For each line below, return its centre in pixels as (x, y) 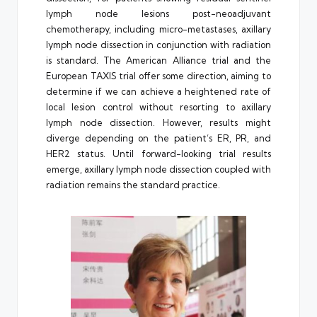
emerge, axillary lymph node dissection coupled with (158, 169)
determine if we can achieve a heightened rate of (158, 91)
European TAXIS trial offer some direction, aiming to (158, 75)
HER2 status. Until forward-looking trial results (158, 153)
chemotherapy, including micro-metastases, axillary (158, 29)
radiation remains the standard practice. (133, 184)
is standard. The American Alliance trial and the (158, 60)
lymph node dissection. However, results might (158, 122)
